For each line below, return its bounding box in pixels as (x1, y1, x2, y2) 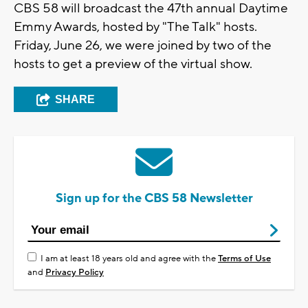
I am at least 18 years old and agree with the (41, 252, 218, 264)
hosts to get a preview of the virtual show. (14, 55, 255, 72)
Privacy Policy (45, 266, 104, 278)
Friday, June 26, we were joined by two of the (14, 36, 272, 54)
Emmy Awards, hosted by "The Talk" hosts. (14, 18, 257, 35)
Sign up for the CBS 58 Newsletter (55, 190, 253, 206)
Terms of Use (218, 252, 271, 264)
